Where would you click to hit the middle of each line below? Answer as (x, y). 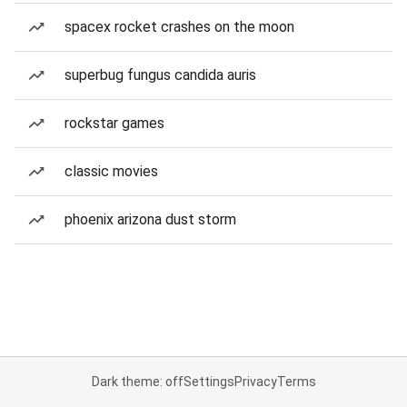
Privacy (255, 382)
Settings (208, 382)
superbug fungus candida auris (160, 75)
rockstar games (114, 123)
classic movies (111, 171)
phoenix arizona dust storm (150, 219)
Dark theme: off (137, 382)
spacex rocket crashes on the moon (179, 27)
